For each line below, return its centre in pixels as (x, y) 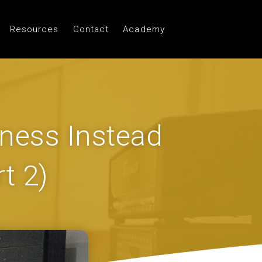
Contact (91, 29)
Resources (34, 29)
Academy (144, 29)
